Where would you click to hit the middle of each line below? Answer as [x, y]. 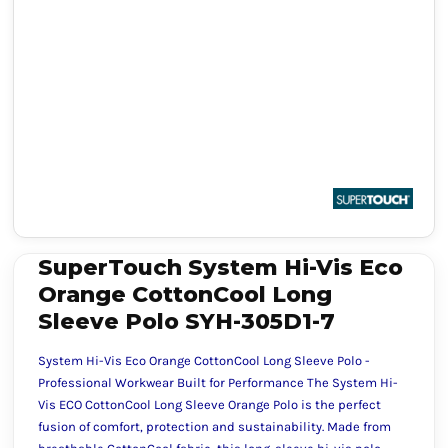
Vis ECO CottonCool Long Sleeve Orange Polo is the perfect [209, 404]
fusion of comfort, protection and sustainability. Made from [214, 426]
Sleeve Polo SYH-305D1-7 [186, 321]
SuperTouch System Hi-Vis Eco [220, 267]
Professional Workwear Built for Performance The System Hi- [218, 382]
